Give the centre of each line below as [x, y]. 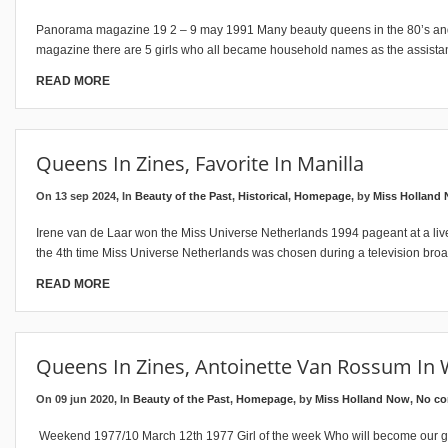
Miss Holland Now [362, 399]
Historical [263, 196]
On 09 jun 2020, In [84, 399]
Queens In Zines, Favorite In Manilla [200, 163]
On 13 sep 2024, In [85, 196]
